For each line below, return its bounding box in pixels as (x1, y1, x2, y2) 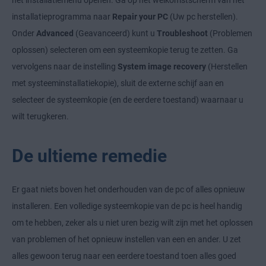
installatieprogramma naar (12, 12, 112, 22)
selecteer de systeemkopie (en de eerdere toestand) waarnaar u (12, 95, 243, 105)
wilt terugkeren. (12, 112, 69, 122)
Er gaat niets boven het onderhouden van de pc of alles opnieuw (12, 185, 245, 195)
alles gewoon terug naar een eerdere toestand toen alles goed (12, 251, 236, 261)
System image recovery (118, 62, 206, 72)
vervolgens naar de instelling (12, 62, 118, 72)
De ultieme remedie (12, 145, 167, 167)
